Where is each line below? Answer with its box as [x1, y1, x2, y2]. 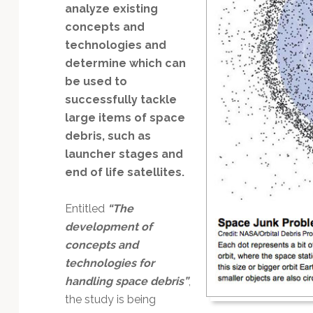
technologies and [64, 38, 166, 52]
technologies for [64, 256, 154, 270]
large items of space [64, 110, 185, 124]
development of [64, 219, 152, 233]
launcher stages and [64, 147, 183, 161]
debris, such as [64, 129, 151, 143]
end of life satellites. [64, 165, 184, 179]
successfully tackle [64, 92, 177, 106]
